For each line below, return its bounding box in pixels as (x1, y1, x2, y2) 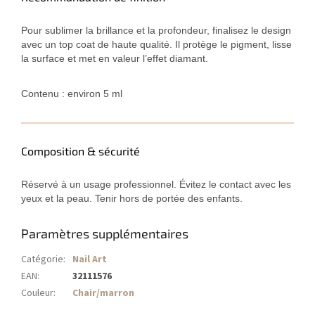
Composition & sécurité (21, 144, 140, 158)
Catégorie (21, 252, 63, 267)
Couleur (21, 286, 53, 301)
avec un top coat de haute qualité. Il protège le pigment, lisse (21, 39, 292, 51)
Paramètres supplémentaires (21, 226, 188, 242)
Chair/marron (72, 286, 134, 301)
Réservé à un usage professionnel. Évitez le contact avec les (21, 179, 291, 191)
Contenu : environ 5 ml (21, 88, 122, 100)
